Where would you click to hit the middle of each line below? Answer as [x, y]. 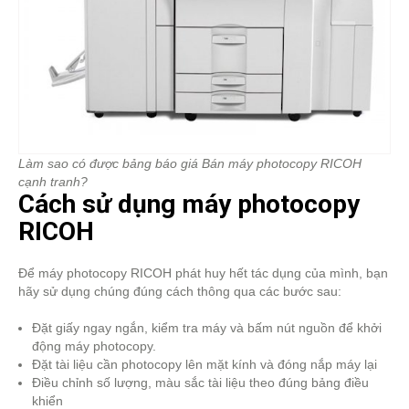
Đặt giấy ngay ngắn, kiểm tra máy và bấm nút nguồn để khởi [207, 328]
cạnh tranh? [53, 182]
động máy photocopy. [94, 346]
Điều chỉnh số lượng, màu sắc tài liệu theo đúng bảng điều [200, 383]
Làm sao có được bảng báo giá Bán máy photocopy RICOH [190, 163]
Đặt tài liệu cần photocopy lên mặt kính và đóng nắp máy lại [204, 364]
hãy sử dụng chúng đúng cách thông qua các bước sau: [180, 291]
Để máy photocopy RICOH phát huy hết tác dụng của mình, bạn [203, 273]
